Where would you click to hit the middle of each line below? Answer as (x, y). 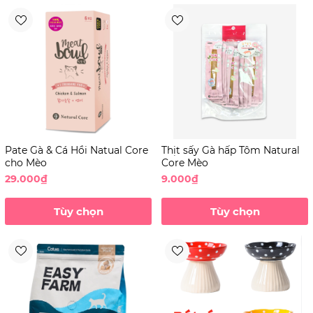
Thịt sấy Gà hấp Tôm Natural (231, 151)
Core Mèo (185, 163)
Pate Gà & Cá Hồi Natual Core (77, 151)
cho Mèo (26, 163)
